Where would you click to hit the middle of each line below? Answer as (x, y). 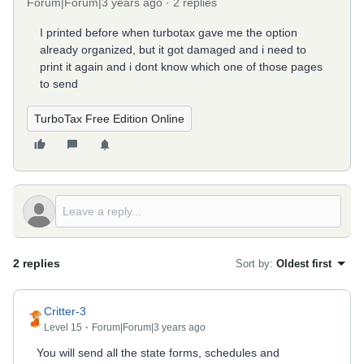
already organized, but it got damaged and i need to (173, 50)
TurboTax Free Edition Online (109, 119)
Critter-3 (65, 311)
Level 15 (63, 327)
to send (59, 84)
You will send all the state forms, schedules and (158, 353)
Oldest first (304, 263)
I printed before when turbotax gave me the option (169, 32)
